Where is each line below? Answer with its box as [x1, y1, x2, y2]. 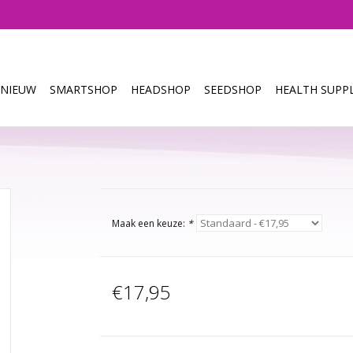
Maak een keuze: [111, 217, 188, 230]
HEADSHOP [131, 82, 191, 97]
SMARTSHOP [50, 82, 117, 97]
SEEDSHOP [204, 82, 262, 97]
